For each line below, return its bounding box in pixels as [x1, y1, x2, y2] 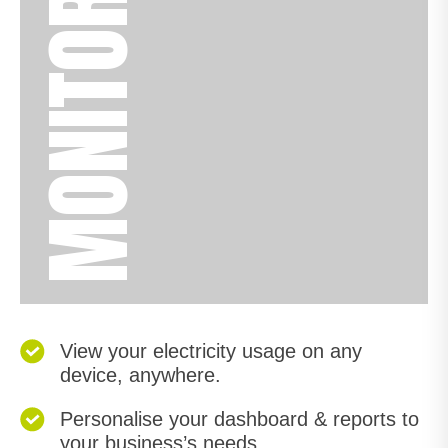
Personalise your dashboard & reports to [60, 408, 419, 430]
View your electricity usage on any [60, 340, 362, 362]
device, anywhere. [60, 364, 221, 386]
